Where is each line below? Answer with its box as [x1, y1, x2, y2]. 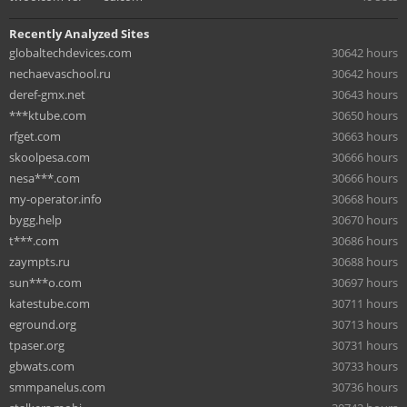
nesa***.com [9, 169, 80, 186]
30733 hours [332, 357, 398, 374]
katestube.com [9, 294, 90, 312]
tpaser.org [9, 336, 65, 353]
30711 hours [332, 294, 398, 312]
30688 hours [332, 253, 398, 270]
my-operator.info [9, 190, 102, 207]
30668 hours [332, 190, 398, 207]
